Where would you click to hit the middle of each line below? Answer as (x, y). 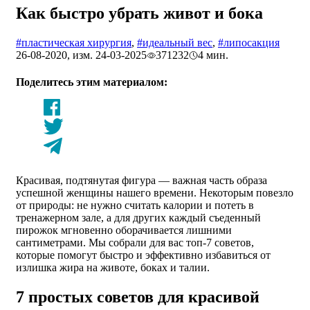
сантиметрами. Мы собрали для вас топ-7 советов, (135, 242)
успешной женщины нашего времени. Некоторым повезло (155, 192)
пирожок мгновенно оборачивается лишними (124, 230)
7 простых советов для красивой (138, 297)
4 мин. (213, 55)
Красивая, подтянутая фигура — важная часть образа (142, 180)
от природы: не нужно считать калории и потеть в (135, 205)
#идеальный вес (175, 42)
